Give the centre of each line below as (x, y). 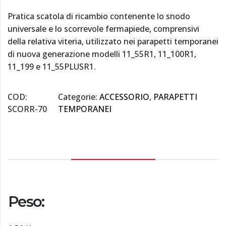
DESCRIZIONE (113, 146)
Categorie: (78, 97)
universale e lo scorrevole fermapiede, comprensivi (103, 29)
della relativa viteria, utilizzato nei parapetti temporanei (113, 42)
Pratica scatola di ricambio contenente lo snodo (99, 16)
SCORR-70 (27, 109)
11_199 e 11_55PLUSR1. (52, 67)
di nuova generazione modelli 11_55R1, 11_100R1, (102, 54)
